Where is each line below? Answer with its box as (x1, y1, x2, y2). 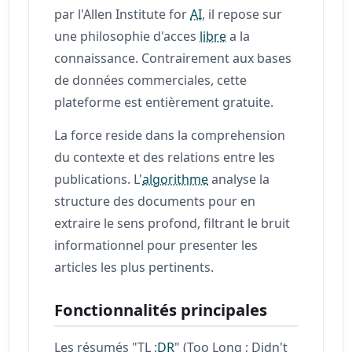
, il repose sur (202, 5, 283, 23)
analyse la (208, 170, 270, 188)
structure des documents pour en (54, 192, 256, 210)
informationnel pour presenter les (54, 236, 258, 254)
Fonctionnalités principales (54, 298, 268, 321)
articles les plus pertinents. (54, 258, 214, 276)
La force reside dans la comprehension (54, 126, 286, 144)
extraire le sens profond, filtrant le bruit (54, 214, 291, 232)
